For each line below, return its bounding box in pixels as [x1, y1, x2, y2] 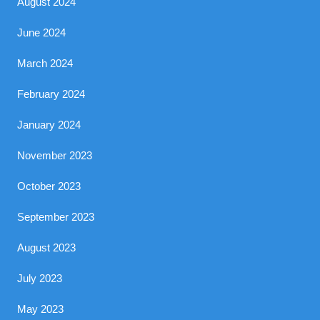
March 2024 [17, 57, 74, 69]
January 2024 [17, 119, 81, 131]
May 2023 [17, 303, 64, 315]
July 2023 [17, 272, 63, 284]
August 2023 [17, 241, 76, 254]
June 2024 [17, 26, 66, 39]
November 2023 [17, 149, 93, 161]
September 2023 [17, 211, 95, 223]
